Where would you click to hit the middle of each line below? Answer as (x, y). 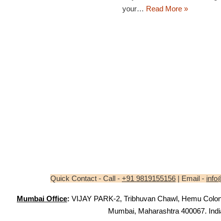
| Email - (191, 178)
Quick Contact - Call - (86, 178)
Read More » (167, 9)
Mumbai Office (42, 199)
